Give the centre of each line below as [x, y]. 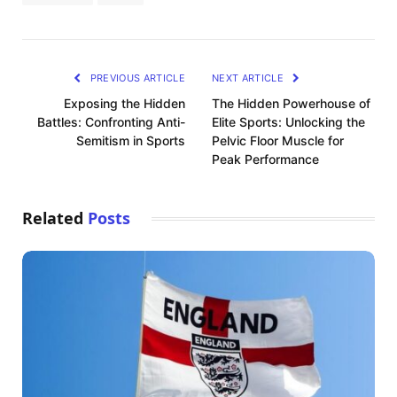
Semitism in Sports [131, 141]
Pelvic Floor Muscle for [278, 141]
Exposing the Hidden [125, 104]
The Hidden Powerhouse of [291, 104]
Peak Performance [265, 160]
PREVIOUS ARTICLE [136, 78]
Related [55, 218]
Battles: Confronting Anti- [111, 122]
